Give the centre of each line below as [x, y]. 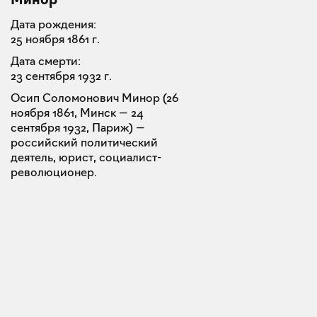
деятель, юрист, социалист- [86, 157]
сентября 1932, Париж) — [78, 127]
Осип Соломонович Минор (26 [94, 98]
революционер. [54, 172]
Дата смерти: [46, 61]
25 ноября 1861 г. [55, 39]
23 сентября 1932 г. [61, 76]
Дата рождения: [53, 24]
